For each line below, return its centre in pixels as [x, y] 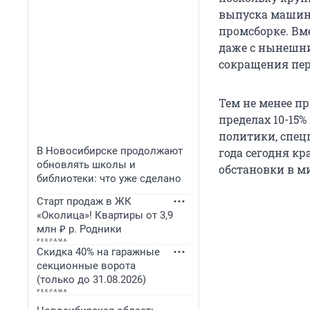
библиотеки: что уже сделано [109, 179]
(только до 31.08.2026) [91, 280]
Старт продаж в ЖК [84, 201]
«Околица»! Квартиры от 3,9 [105, 215]
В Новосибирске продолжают [110, 151]
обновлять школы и [86, 165]
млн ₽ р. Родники [79, 229]
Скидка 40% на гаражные [98, 252]
